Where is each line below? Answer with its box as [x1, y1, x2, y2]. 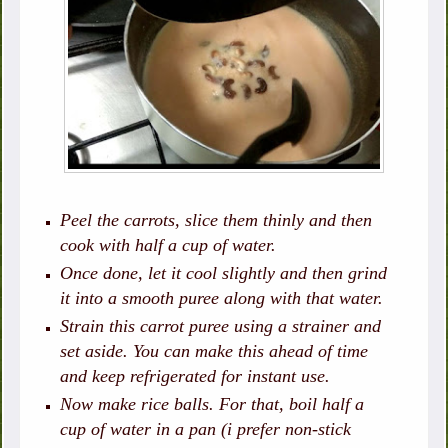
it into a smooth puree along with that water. [60, 288, 384, 309]
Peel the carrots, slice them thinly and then [60, 210, 373, 231]
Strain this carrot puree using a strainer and [60, 316, 382, 337]
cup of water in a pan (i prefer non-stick [60, 419, 352, 440]
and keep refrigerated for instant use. [60, 366, 331, 387]
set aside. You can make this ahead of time [60, 341, 369, 362]
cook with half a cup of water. [60, 235, 277, 256]
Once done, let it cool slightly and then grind [60, 263, 388, 284]
